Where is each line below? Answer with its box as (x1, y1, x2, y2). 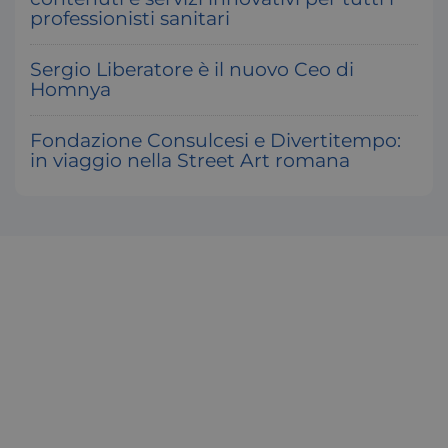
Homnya (30, 78, 111, 101)
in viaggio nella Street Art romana (30, 149, 350, 172)
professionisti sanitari (30, 7, 230, 30)
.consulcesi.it (315, 185, 382, 200)
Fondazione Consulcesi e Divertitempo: (30, 129, 401, 152)
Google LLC (315, 171, 376, 186)
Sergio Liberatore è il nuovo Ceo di (30, 58, 354, 81)
